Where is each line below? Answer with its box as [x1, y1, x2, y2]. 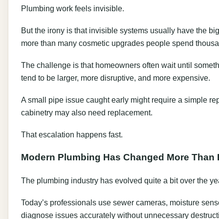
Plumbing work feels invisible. [21, 3, 124, 13]
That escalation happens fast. [21, 130, 123, 139]
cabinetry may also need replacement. [21, 108, 153, 117]
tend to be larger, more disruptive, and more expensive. [21, 73, 210, 82]
